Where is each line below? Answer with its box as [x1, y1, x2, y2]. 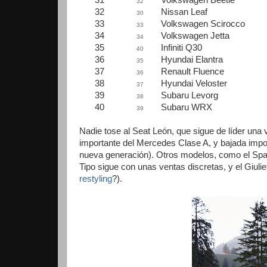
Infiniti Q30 [161, 43, 202, 52]
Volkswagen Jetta [161, 31, 229, 41]
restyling [79, 174, 112, 184]
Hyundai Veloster [161, 79, 227, 88]
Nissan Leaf [161, 7, 207, 17]
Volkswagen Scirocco [161, 19, 245, 29]
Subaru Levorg [161, 91, 218, 100]
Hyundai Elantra [161, 55, 223, 64]
